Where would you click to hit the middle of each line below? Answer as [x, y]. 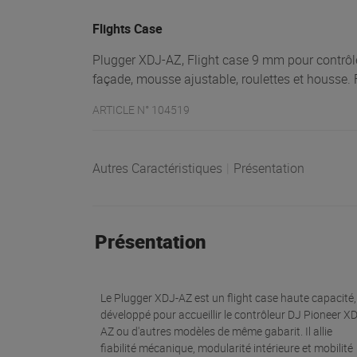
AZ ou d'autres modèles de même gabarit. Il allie [216, 331]
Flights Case [127, 28]
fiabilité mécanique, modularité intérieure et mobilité [227, 347]
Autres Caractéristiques [157, 168]
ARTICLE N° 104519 [141, 109]
